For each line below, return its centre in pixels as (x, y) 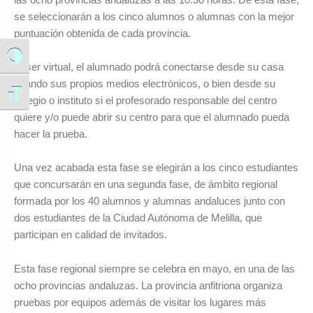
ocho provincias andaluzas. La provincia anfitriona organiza (148, 285)
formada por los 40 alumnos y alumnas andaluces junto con (150, 201)
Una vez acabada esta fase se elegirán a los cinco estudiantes (156, 168)
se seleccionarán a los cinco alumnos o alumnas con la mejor (154, 16)
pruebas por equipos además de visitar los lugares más (140, 302)
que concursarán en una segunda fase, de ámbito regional (146, 184)
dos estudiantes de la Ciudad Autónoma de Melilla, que (138, 218)
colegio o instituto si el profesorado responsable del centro (145, 101)
